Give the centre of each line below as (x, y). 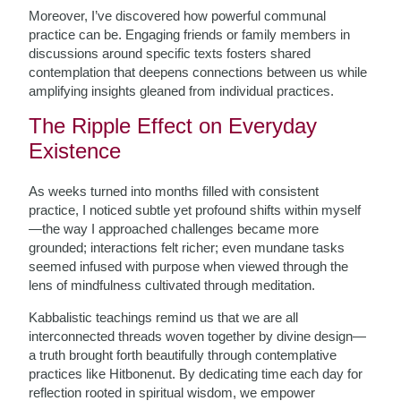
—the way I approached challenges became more (174, 229)
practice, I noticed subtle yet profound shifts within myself (195, 210)
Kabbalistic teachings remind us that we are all (164, 317)
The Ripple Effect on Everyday (173, 126)
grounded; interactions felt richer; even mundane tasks (187, 247)
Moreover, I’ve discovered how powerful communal (178, 16)
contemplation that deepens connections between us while (198, 72)
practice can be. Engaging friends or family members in (190, 34)
